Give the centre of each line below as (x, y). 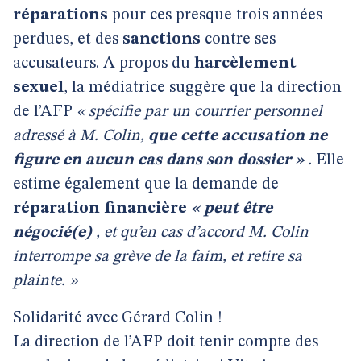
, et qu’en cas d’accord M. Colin (202, 233)
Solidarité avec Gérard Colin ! (118, 318)
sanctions (162, 39)
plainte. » (45, 281)
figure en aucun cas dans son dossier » (158, 160)
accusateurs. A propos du (104, 64)
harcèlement (245, 64)
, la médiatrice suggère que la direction (203, 88)
